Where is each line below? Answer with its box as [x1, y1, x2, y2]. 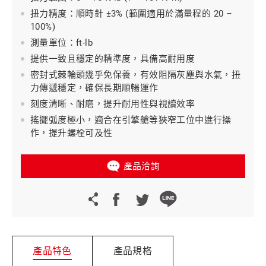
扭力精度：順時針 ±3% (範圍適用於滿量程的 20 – [30, 8, 233, 19]
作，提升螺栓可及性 [30, 128, 113, 138]
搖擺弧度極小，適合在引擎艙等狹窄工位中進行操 [30, 115, 232, 125]
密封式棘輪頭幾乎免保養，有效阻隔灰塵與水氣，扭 [30, 69, 241, 80]
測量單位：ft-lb [30, 37, 93, 48]
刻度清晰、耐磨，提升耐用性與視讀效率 [30, 99, 195, 109]
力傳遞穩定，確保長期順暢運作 [30, 83, 159, 93]
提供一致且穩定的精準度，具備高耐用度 [30, 53, 195, 64]
